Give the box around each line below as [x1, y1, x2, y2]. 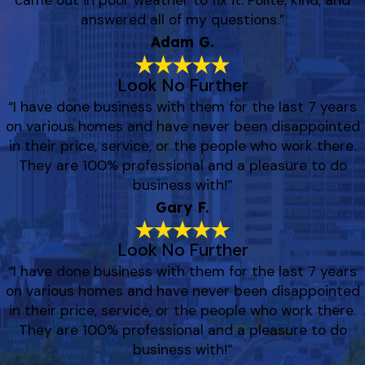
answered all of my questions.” [81, 11, 284, 29]
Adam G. [151, 33, 214, 51]
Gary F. [156, 197, 209, 216]
